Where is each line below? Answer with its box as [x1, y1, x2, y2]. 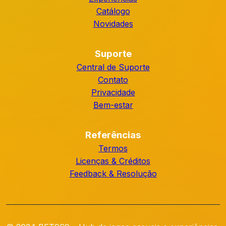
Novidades [93, 19, 133, 29]
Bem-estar [93, 100, 133, 110]
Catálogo [96, 6, 130, 16]
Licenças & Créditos [76, 156, 150, 166]
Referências [85, 129, 141, 141]
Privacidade [91, 87, 135, 97]
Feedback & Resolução [69, 168, 157, 179]
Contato [98, 75, 128, 85]
